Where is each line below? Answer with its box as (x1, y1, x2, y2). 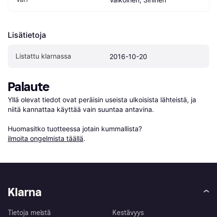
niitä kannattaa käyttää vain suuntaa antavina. (8, 105, 154, 114)
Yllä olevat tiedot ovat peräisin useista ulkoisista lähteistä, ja (8, 95, 196, 104)
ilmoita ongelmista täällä (8, 134, 83, 143)
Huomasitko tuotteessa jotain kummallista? (8, 124, 144, 133)
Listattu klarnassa (15, 52, 71, 61)
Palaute (8, 79, 49, 95)
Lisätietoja (8, 30, 46, 40)
